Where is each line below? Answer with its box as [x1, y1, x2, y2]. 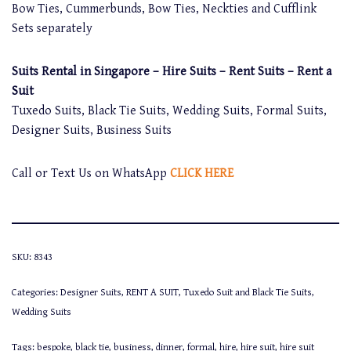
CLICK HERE [170, 165, 233, 181]
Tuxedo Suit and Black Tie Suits [183, 286, 312, 299]
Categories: [12, 286, 60, 299]
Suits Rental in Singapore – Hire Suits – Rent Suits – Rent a [12, 63, 331, 79]
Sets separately [12, 20, 92, 36]
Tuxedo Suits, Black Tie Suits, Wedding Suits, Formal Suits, [12, 103, 327, 118]
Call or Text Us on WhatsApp [12, 165, 170, 181]
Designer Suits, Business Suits [12, 122, 172, 138]
